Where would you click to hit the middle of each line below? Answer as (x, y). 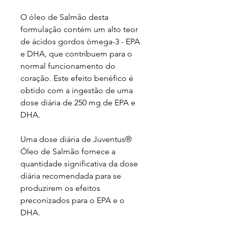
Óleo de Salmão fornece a (68, 151)
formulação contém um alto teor (79, 29)
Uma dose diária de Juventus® (76, 139)
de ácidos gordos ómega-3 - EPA (80, 41)
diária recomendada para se (71, 176)
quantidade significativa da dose (79, 164)
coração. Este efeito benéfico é (77, 78)
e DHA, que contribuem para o (76, 54)
